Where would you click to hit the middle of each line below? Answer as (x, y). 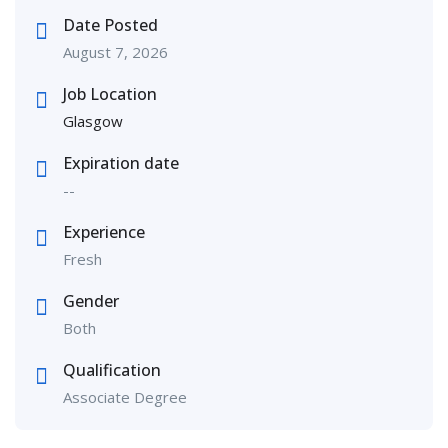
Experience (104, 232)
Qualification (112, 370)
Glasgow (93, 121)
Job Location (110, 94)
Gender (91, 301)
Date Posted (110, 25)
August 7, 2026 (115, 52)
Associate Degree (125, 397)
